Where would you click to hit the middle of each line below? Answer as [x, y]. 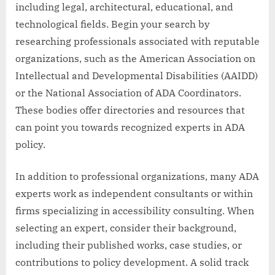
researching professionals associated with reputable [137, 41]
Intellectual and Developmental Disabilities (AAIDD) [137, 75]
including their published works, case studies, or [129, 245]
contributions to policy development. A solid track [132, 262]
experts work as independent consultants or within [134, 193]
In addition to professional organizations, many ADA [137, 176]
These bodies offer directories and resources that [130, 110]
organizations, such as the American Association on [135, 58]
